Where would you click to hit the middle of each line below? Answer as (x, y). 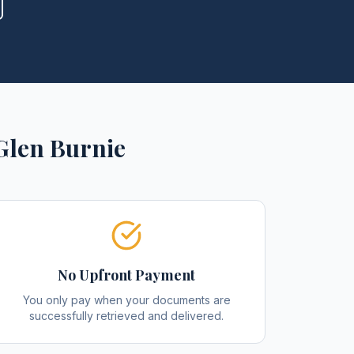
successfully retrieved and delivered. (126, 316)
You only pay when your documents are (126, 300)
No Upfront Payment (126, 275)
